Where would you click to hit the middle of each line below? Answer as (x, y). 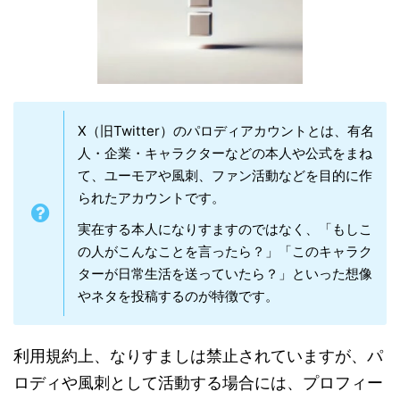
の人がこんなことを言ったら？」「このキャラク (225, 251)
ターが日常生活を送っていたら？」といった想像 (225, 273)
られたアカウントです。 (151, 197)
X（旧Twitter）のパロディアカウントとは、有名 (226, 130)
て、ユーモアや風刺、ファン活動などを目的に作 (225, 175)
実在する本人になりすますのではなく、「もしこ (225, 229)
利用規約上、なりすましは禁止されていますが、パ (198, 355)
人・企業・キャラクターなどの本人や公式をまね (225, 153)
